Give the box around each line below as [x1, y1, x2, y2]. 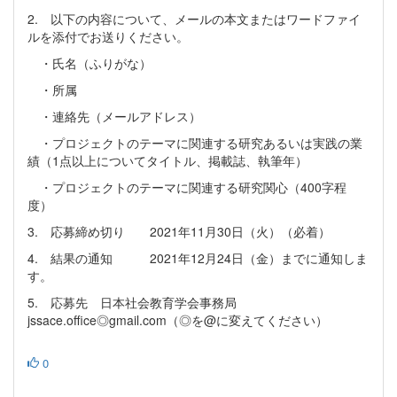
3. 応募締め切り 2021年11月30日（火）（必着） [27, 222, 331, 241]
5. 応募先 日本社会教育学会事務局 [27, 293, 249, 312]
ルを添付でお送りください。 [27, 27, 189, 46]
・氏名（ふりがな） [27, 54, 152, 73]
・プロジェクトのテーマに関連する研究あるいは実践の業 [27, 134, 362, 152]
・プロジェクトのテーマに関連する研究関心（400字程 [27, 178, 346, 197]
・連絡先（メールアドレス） [27, 107, 201, 126]
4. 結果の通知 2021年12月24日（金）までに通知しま [27, 249, 368, 268]
